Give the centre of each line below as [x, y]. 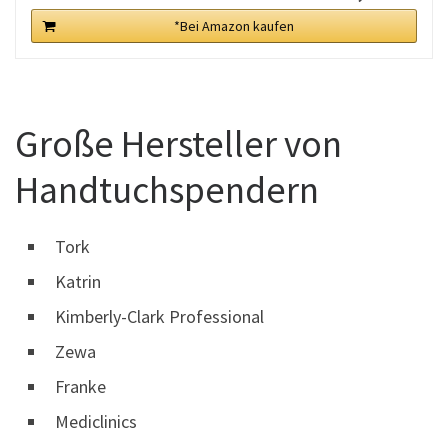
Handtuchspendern [167, 189]
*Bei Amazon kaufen [234, 26]
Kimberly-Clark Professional [159, 316]
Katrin [78, 281]
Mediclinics [96, 421]
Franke [80, 386]
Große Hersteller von [178, 143]
